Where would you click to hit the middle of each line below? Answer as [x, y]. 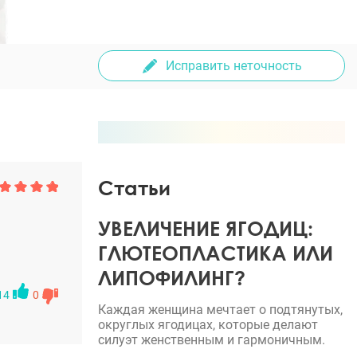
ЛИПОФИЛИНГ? [172, 278]
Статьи [134, 188]
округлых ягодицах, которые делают [208, 325]
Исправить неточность [233, 66]
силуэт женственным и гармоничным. [212, 340]
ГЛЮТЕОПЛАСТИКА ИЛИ [216, 253]
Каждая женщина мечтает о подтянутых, [220, 310]
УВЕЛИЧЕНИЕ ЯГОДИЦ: [206, 228]
